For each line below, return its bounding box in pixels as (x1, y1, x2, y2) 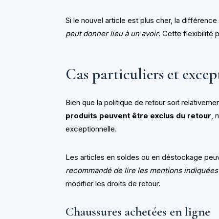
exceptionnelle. (66, 124, 117, 134)
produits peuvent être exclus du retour (66, 111, 212, 121)
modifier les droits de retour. (66, 179, 161, 189)
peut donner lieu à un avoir (66, 28, 159, 38)
